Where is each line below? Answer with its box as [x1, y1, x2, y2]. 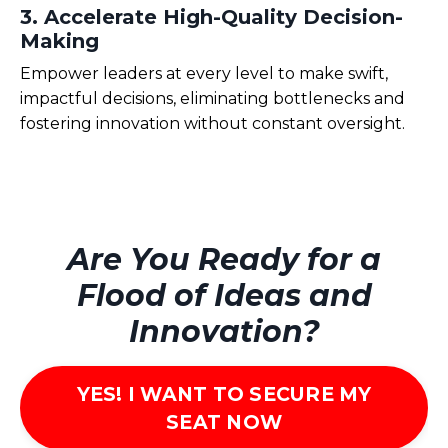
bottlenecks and [269, 89, 405, 108]
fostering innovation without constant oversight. [20, 114, 405, 133]
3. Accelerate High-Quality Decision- [20, 5, 403, 29]
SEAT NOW [166, 410, 282, 434]
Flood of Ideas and [76, 277, 372, 314]
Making [20, 29, 99, 53]
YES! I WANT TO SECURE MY [76, 382, 372, 406]
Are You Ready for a [67, 241, 381, 278]
